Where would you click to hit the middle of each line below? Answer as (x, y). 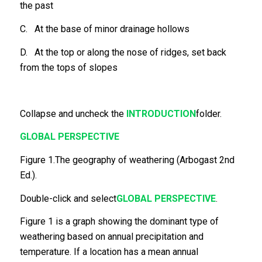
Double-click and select (68, 198)
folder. (208, 113)
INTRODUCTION (161, 113)
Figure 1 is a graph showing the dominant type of (119, 222)
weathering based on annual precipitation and (111, 237)
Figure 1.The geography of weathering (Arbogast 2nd (127, 160)
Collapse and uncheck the (73, 113)
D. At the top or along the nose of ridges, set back (123, 52)
